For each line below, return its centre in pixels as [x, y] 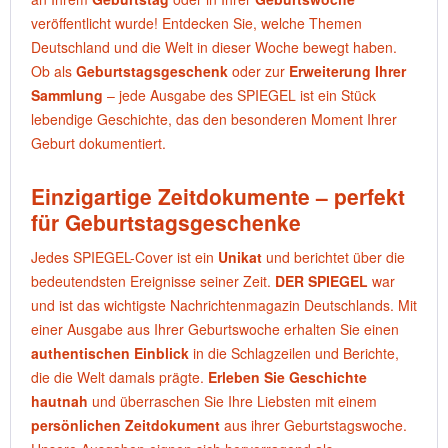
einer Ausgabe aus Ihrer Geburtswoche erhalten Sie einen [215, 329]
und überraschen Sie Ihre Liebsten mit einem [232, 401]
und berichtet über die [333, 257]
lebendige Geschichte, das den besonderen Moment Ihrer [214, 119]
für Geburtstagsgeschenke [166, 222]
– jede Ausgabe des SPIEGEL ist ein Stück [239, 95]
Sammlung [67, 95]
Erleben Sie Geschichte [287, 377]
